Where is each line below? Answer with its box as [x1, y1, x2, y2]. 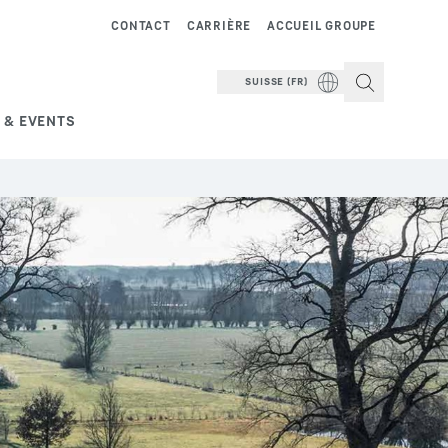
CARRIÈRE [186, 18, 252, 33]
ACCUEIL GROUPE [267, 18, 376, 33]
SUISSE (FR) [245, 75, 308, 87]
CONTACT [111, 18, 171, 33]
